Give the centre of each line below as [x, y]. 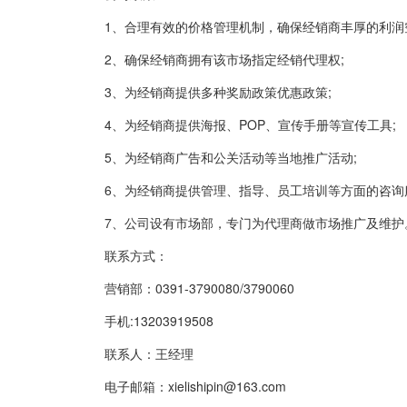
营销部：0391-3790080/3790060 [187, 288]
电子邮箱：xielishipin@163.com [183, 386]
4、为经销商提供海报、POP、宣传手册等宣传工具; [238, 124]
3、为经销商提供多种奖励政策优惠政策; [205, 91]
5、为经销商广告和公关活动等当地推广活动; [218, 157]
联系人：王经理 [136, 353]
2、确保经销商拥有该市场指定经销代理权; [212, 59]
